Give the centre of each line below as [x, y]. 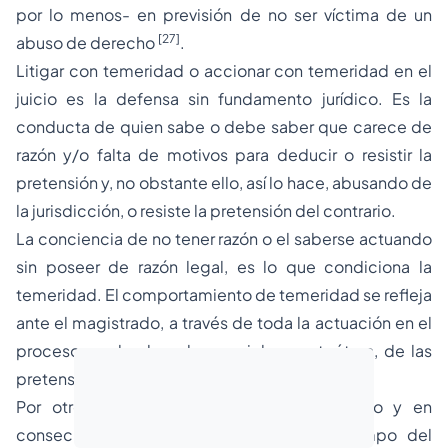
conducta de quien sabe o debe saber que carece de [224, 126]
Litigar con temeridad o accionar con [162, 70]
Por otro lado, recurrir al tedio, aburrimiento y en [224, 406]
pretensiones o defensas [111, 378]
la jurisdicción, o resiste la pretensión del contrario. [206, 210]
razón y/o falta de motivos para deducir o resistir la [224, 154]
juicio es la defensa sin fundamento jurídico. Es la [224, 98]
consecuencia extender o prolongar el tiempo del [224, 434]
